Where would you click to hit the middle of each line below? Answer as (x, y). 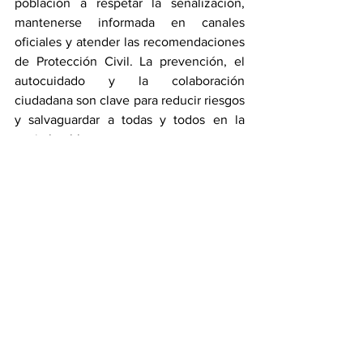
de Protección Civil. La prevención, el (130, 61)
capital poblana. (59, 139)
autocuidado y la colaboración (130, 80)
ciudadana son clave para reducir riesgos (130, 100)
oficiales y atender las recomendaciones (130, 41)
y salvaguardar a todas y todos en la (130, 119)
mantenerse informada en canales (130, 22)
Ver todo (237, 253)
